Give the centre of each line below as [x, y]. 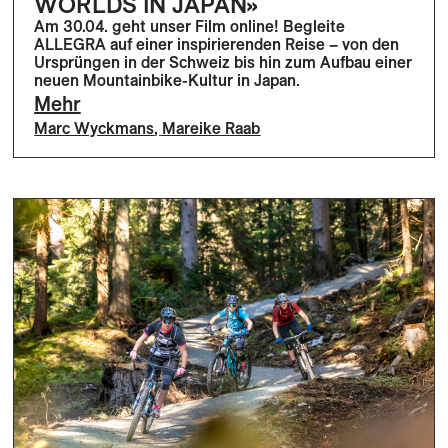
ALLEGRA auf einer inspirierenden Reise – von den [217, 43]
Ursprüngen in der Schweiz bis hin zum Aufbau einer [223, 61]
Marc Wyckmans [94, 127]
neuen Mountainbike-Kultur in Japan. [167, 79]
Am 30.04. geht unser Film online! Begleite [190, 25]
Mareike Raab [211, 127]
